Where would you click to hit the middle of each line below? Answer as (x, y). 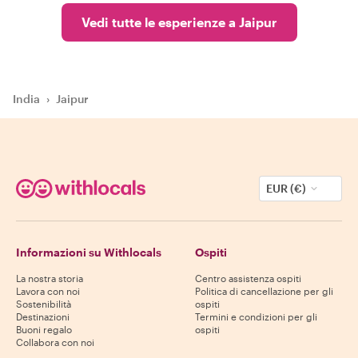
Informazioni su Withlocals (89, 252)
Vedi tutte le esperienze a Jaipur (179, 22)
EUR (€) (286, 188)
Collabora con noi (55, 342)
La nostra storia (50, 278)
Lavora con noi (48, 291)
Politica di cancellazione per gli (264, 291)
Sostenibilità (44, 304)
